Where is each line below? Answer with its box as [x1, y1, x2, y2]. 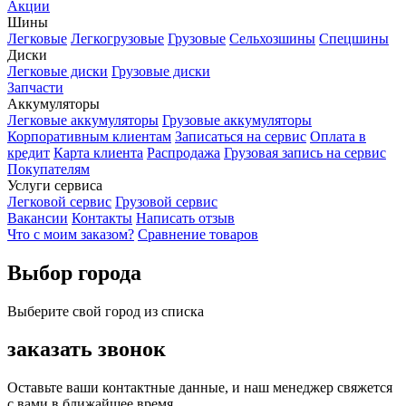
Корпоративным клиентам [7, 128, 171, 144]
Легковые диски [7, 63, 108, 79]
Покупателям [7, 160, 90, 177]
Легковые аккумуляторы [7, 111, 159, 128]
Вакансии [7, 209, 68, 226]
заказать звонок [7, 337, 166, 362]
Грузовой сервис [115, 193, 217, 209]
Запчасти [7, 79, 63, 95]
